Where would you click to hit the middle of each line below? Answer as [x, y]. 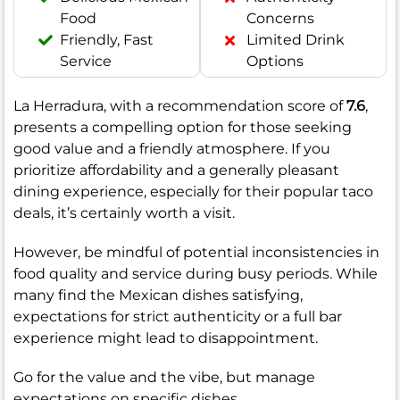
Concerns [280, 19]
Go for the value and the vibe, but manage [164, 378]
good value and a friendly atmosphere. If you [172, 149]
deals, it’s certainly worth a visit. [124, 213]
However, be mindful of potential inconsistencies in [196, 253]
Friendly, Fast [107, 40]
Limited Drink [296, 40]
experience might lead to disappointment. [166, 338]
